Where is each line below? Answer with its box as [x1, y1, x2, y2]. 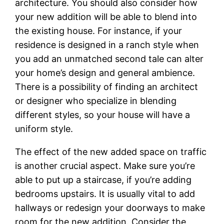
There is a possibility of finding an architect [15, 81, 198, 92]
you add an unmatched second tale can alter [15, 53, 204, 64]
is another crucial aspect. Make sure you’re [15, 160, 195, 171]
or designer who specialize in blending [15, 95, 177, 106]
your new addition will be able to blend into [15, 11, 197, 22]
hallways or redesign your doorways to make [15, 202, 205, 213]
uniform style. [15, 123, 73, 134]
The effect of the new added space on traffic [15, 146, 207, 157]
